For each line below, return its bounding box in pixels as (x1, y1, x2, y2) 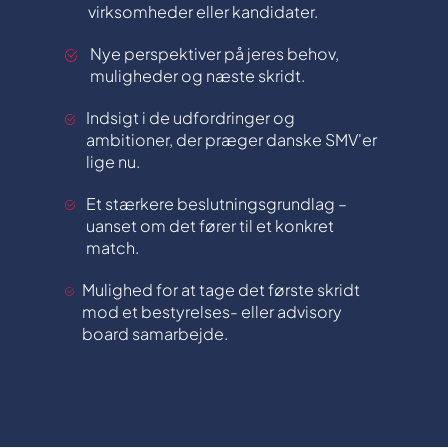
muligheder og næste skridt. (89, 65, 305, 86)
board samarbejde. (82, 323, 229, 344)
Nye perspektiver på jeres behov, (89, 43, 339, 64)
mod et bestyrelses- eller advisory (82, 301, 343, 322)
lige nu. (86, 151, 141, 172)
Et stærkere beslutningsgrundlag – (85, 193, 347, 214)
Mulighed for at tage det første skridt (82, 279, 361, 300)
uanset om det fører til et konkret (85, 215, 334, 236)
